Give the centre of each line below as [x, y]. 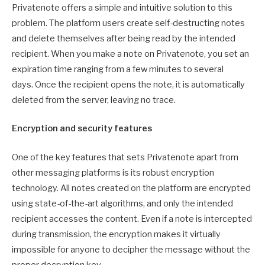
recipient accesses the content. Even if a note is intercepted [132, 219]
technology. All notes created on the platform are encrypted [131, 188]
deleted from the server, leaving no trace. [94, 100]
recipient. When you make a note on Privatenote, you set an [130, 54]
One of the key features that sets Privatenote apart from [125, 157]
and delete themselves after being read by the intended [124, 39]
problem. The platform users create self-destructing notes [128, 23]
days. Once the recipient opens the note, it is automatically [128, 85]
